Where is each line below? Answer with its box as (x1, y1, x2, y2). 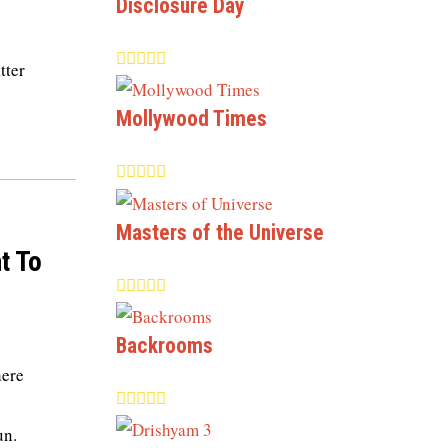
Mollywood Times (116, 106, 267, 132)
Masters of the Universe (116, 219, 324, 245)
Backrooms (116, 332, 213, 358)
